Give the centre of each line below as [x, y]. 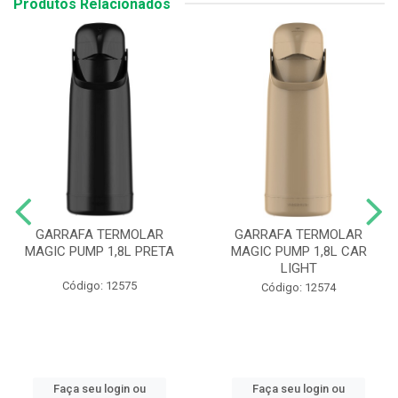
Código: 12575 [99, 285]
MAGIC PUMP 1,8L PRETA [99, 251]
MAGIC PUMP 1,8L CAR [298, 251]
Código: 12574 [298, 287]
